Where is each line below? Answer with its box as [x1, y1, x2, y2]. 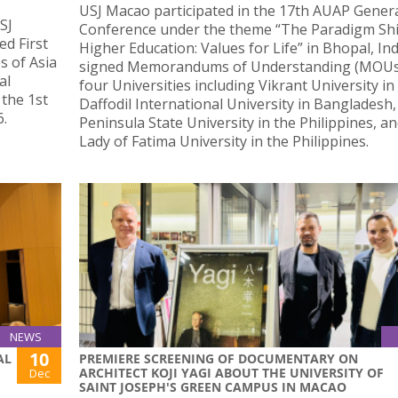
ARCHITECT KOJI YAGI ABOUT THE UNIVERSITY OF [79, 363, 384, 381]
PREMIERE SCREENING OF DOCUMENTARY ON [79, 349, 358, 367]
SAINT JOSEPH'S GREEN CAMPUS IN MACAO [79, 378, 350, 395]
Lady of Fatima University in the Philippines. [79, 131, 369, 151]
